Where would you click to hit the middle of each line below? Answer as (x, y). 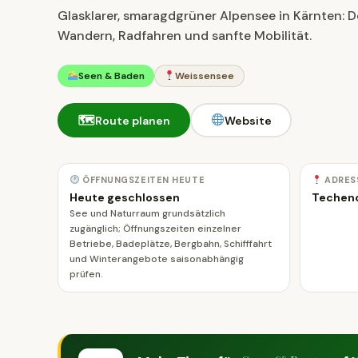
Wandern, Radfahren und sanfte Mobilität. (185, 36)
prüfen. (86, 274)
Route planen (132, 120)
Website (248, 120)
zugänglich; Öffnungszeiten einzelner (155, 229)
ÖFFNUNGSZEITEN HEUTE (142, 180)
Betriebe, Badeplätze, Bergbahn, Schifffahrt (171, 244)
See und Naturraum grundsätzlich (147, 213)
